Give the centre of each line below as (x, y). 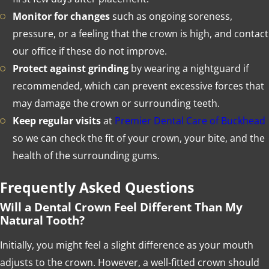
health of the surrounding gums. (86, 156)
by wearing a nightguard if (188, 69)
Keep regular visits (56, 121)
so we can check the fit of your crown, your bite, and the (138, 138)
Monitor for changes (61, 17)
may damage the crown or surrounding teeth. (116, 104)
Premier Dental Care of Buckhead (190, 121)
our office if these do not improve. (89, 51)
